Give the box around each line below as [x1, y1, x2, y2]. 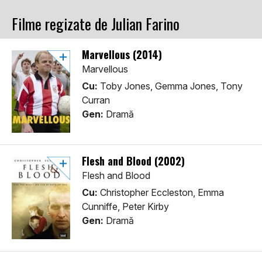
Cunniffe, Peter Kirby [82, 201, 169, 213]
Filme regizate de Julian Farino [12, 12, 180, 36]
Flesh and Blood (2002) [82, 153, 185, 169]
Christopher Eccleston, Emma [98, 187, 224, 199]
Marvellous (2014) [82, 47, 162, 63]
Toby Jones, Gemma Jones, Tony [98, 80, 243, 92]
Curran [82, 94, 110, 106]
